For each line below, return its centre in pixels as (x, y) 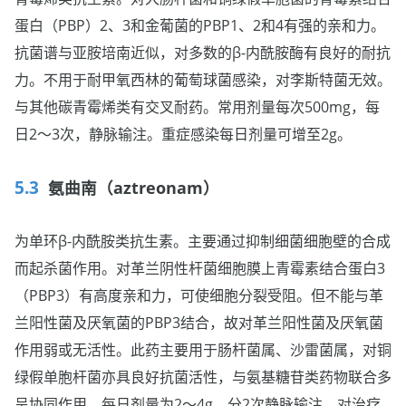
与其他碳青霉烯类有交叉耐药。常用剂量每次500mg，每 (197, 106)
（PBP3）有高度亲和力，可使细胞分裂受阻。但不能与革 (199, 295)
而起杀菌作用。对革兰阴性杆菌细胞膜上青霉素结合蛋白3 (200, 268)
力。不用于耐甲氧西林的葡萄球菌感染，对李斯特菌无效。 (203, 79)
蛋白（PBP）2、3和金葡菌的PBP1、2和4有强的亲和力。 (200, 25)
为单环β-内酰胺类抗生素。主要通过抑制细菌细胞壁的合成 (203, 241)
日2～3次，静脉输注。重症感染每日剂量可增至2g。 (183, 134)
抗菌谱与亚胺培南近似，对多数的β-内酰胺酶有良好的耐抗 (203, 52)
